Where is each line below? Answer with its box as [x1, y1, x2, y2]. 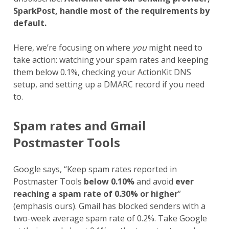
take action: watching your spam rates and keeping [13, 54, 209, 66]
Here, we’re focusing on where [13, 42, 132, 54]
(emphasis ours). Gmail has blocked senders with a [13, 200, 205, 212]
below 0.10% [83, 176, 134, 188]
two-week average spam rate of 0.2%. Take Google [13, 213, 207, 224]
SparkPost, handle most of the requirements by [13, 5, 210, 17]
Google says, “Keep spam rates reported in [13, 164, 177, 175]
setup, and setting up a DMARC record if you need [13, 79, 204, 90]
